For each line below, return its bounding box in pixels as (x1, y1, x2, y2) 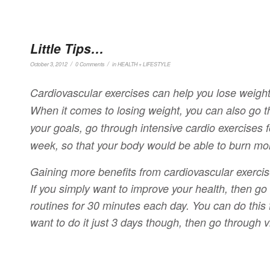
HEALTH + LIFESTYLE (118, 60, 171, 68)
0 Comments (75, 60, 104, 68)
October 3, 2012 (30, 60, 67, 68)
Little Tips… (30, 39, 104, 57)
